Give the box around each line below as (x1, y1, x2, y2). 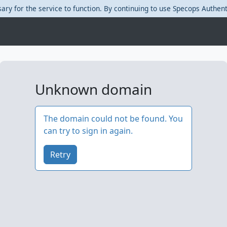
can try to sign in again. (44, 125, 133, 136)
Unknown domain (35, 80, 152, 99)
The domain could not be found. (44, 113, 167, 124)
